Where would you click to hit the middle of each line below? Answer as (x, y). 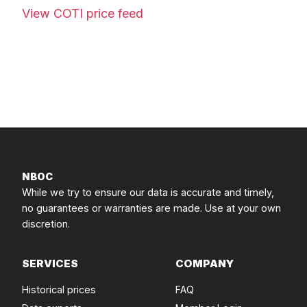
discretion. (46, 224)
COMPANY (205, 263)
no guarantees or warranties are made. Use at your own (151, 208)
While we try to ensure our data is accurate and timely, (148, 192)
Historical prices (59, 290)
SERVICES (50, 263)
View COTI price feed (83, 13)
